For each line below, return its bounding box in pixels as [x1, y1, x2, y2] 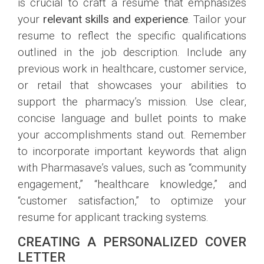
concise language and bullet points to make [18, 111, 246, 126]
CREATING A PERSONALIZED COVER [18, 234, 246, 249]
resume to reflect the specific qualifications [18, 29, 246, 43]
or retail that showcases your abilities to [18, 78, 246, 93]
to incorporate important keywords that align [18, 144, 246, 159]
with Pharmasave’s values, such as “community [18, 161, 246, 175]
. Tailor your [187, 12, 247, 27]
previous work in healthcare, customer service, [18, 62, 246, 76]
